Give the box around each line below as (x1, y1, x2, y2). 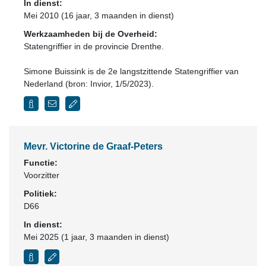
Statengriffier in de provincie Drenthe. (24, 42, 164, 51)
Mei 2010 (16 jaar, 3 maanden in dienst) (24, 11, 174, 20)
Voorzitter (24, 170, 59, 180)
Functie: (24, 158, 58, 167)
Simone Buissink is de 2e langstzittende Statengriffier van (24, 66, 239, 76)
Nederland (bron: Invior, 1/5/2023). (24, 79, 154, 88)
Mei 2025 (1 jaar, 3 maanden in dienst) (24, 232, 169, 242)
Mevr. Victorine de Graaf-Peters (24, 141, 163, 151)
